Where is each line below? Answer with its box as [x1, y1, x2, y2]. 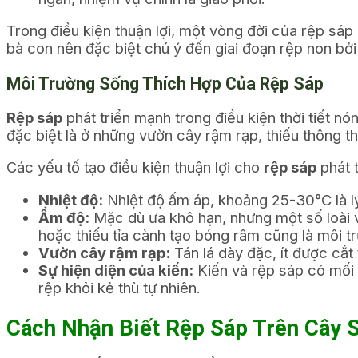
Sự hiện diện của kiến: [38, 261, 193, 279]
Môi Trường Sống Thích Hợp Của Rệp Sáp [6, 74, 324, 94]
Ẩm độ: [38, 208, 89, 226]
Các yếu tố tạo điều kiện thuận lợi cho [6, 158, 264, 177]
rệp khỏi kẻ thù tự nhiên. [38, 278, 201, 296]
